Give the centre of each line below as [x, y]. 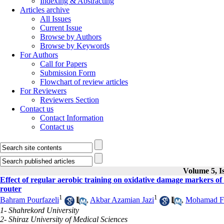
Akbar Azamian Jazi [122, 200]
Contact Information [72, 118]
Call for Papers [63, 64]
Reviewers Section [69, 100]
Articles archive [45, 10]
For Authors [39, 55]
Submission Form [68, 73]
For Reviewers [43, 91]
